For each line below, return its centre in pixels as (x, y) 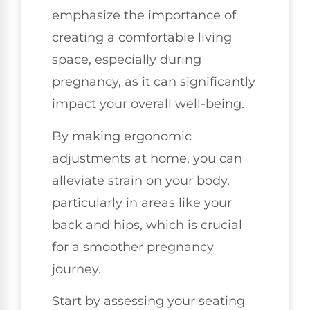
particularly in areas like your (142, 202)
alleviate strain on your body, (141, 180)
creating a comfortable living (142, 38)
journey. (76, 269)
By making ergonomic (122, 136)
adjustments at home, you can (147, 158)
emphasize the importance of (144, 16)
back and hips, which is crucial (147, 225)
